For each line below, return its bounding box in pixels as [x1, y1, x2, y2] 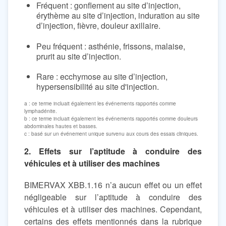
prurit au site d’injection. [36, 50, 121, 62]
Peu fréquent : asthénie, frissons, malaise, [36, 40, 185, 52]
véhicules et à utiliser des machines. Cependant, [24, 203, 202, 215]
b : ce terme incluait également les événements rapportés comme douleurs [24, 114, 198, 122]
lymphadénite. [24, 106, 57, 115]
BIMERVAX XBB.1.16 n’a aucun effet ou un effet [24, 179, 202, 191]
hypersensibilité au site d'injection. [36, 81, 159, 93]
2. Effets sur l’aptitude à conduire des [24, 145, 202, 157]
